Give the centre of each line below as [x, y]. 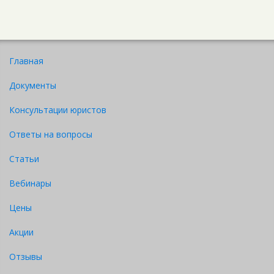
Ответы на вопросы [51, 134]
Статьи [24, 158]
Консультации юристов [58, 109]
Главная [26, 61]
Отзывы [26, 256]
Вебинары [30, 183]
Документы [33, 85]
